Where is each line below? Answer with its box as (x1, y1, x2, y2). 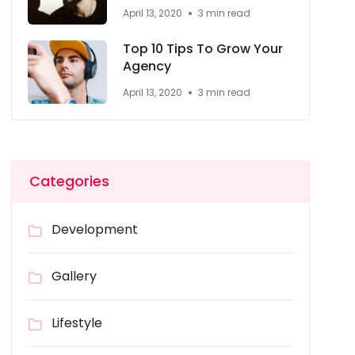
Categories (29, 171, 110, 191)
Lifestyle (52, 314, 103, 332)
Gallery (52, 267, 97, 285)
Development (52, 220, 139, 239)
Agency (123, 57, 172, 75)
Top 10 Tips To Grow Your (123, 40, 284, 58)
